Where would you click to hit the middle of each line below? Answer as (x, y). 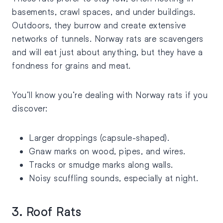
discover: (30, 109)
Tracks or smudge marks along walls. (102, 165)
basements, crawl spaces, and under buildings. (104, 12)
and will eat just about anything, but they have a (108, 52)
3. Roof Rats (47, 212)
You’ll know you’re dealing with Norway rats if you (110, 95)
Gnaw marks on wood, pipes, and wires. (109, 151)
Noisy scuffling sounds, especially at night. (113, 178)
